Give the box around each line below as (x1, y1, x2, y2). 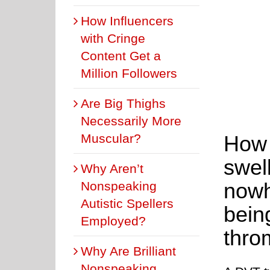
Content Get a (81, 48, 161, 63)
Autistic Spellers (81, 196, 174, 210)
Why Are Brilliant (81, 243, 176, 258)
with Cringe (81, 31, 145, 45)
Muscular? (81, 131, 141, 145)
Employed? (81, 213, 146, 228)
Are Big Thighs (81, 96, 166, 110)
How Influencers (81, 13, 174, 28)
